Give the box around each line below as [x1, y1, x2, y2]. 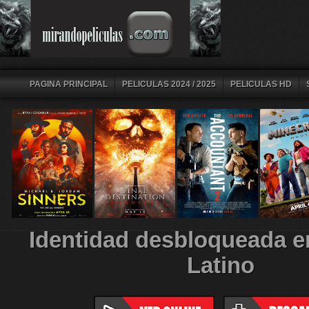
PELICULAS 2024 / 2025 [121, 79, 216, 89]
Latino [187, 253, 255, 278]
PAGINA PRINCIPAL [29, 79, 108, 89]
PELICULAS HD [230, 79, 292, 89]
